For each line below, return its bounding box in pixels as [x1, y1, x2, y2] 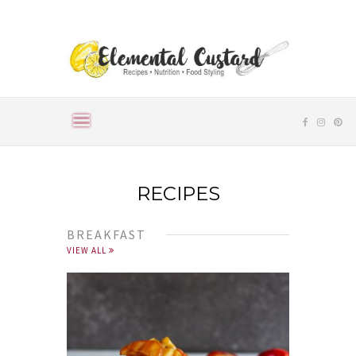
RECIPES [136, 182, 220, 206]
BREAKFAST [67, 226, 146, 243]
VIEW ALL [67, 245, 109, 257]
